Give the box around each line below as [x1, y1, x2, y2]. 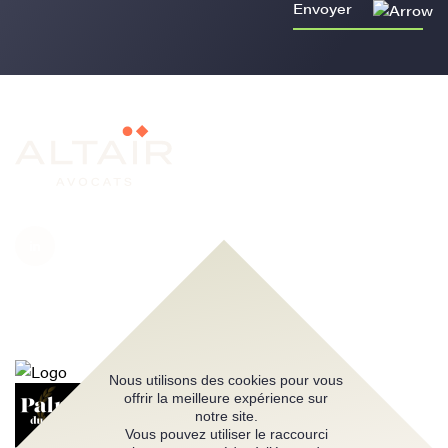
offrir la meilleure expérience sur [124, 390, 328, 406]
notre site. [194, 408, 258, 424]
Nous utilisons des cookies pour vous [108, 372, 343, 388]
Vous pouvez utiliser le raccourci [124, 426, 328, 442]
